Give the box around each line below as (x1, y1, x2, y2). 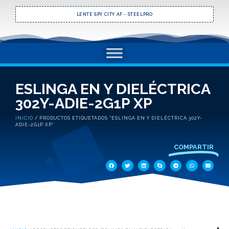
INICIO (15, 115, 33, 121)
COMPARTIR (174, 143, 214, 151)
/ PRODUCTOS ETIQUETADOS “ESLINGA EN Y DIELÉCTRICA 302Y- (33, 115, 202, 121)
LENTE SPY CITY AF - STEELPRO (76, 11, 153, 17)
